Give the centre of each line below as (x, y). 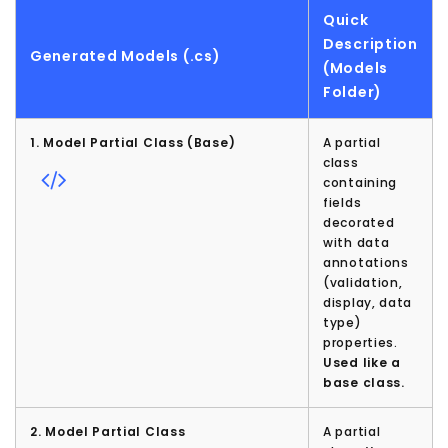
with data (356, 243)
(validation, (363, 283)
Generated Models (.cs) (125, 56)
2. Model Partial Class (108, 432)
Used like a (362, 363)
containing (360, 183)
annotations (366, 263)
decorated (359, 223)
